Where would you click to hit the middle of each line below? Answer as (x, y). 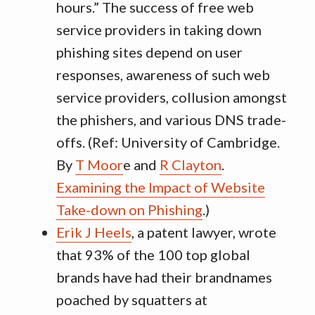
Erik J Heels (94, 232)
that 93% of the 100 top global (153, 255)
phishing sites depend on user (149, 52)
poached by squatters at (132, 300)
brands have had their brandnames (164, 277)
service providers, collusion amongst (172, 97)
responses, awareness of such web (163, 75)
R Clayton (191, 165)
